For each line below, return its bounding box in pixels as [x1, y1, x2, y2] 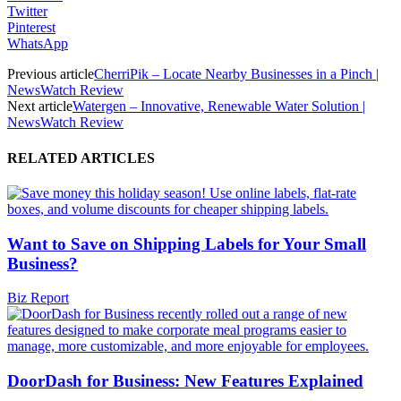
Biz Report [7, 290, 69, 306]
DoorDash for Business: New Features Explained [7, 371, 363, 391]
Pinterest [7, 20, 55, 36]
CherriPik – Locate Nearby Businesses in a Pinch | [94, 66, 379, 82]
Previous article [7, 66, 94, 82]
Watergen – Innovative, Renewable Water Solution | [73, 98, 365, 115]
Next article [7, 98, 73, 115]
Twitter [7, 4, 47, 20]
